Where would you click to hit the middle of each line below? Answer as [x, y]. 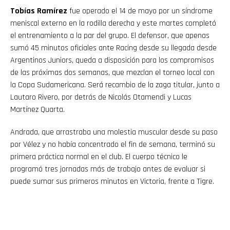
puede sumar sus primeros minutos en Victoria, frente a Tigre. [112, 181]
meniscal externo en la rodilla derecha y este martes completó [113, 23]
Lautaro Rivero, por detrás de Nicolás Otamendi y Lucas [101, 97]
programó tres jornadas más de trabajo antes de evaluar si [108, 169]
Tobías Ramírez [39, 11]
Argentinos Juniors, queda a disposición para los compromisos [112, 60]
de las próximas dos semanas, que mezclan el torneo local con [112, 72]
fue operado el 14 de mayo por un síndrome [140, 11]
